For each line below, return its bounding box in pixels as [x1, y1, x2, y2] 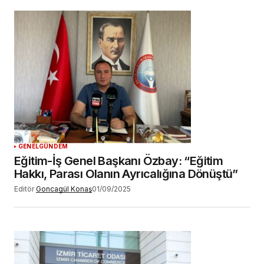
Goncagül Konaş [36, 184, 92, 193]
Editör [14, 184, 34, 193]
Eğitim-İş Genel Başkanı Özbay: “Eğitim [14, 153, 223, 168]
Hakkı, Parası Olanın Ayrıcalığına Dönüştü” [14, 166, 238, 181]
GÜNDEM [39, 142, 68, 150]
